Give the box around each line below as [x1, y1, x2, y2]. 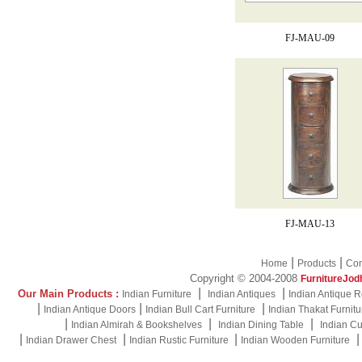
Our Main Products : [18, 288, 119, 300]
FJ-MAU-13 [285, 218, 335, 229]
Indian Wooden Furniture [241, 335, 350, 346]
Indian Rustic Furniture [129, 335, 231, 346]
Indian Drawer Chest [26, 335, 116, 346]
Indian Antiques [208, 288, 276, 300]
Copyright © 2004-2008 [189, 272, 301, 284]
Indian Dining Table [217, 319, 304, 330]
